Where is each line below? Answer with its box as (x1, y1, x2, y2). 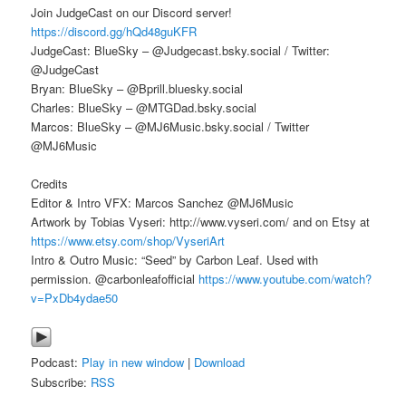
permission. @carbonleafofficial (31, 270, 199, 288)
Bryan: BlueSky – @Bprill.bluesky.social (31, 79, 244, 97)
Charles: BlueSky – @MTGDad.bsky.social (31, 98, 257, 116)
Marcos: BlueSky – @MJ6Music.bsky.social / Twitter (31, 117, 310, 135)
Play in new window (82, 353, 185, 372)
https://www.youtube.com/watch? (198, 270, 372, 288)
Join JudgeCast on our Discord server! (31, 3, 233, 21)
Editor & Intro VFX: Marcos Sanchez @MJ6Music (31, 194, 295, 212)
